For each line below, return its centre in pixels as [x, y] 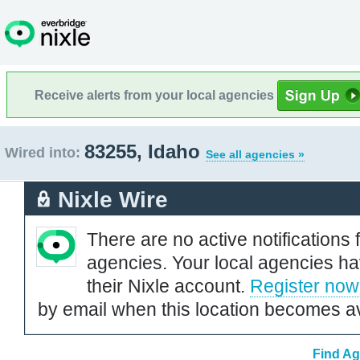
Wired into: [43, 153]
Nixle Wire [113, 199]
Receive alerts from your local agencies [156, 95]
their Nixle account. [168, 286]
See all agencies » [255, 154]
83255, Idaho [145, 151]
